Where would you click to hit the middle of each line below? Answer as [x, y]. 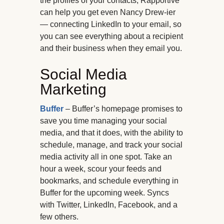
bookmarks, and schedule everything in [109, 181]
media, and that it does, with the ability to [111, 133]
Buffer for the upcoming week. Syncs [104, 193]
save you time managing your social [103, 121]
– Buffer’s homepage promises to [123, 109]
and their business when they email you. [111, 48]
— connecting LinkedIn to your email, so [111, 24]
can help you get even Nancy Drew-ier [108, 12]
